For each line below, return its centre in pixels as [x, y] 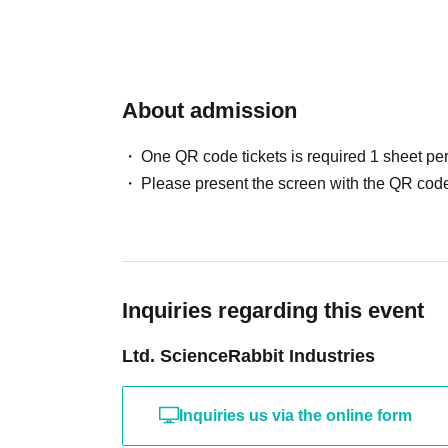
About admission [209, 110]
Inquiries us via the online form [295, 415]
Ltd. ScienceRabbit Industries [248, 355]
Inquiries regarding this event [273, 310]
